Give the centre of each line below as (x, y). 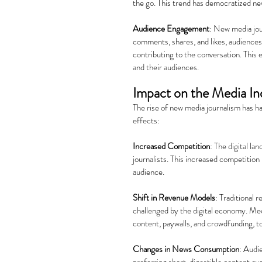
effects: (146, 120)
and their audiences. (166, 67)
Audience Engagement (171, 28)
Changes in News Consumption (186, 249)
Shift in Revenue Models (174, 197)
